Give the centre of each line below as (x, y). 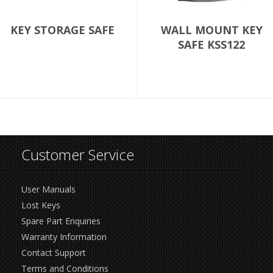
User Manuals (49, 189)
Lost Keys (41, 205)
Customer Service (78, 154)
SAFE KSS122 (211, 44)
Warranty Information (64, 237)
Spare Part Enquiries (61, 221)
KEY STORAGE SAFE (62, 30)
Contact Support (54, 253)
